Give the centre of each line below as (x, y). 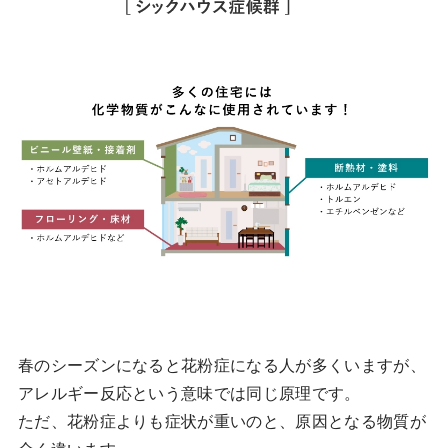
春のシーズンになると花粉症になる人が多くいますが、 (221, 366)
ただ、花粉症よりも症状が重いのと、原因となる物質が (221, 422)
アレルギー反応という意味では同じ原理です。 (189, 394)
